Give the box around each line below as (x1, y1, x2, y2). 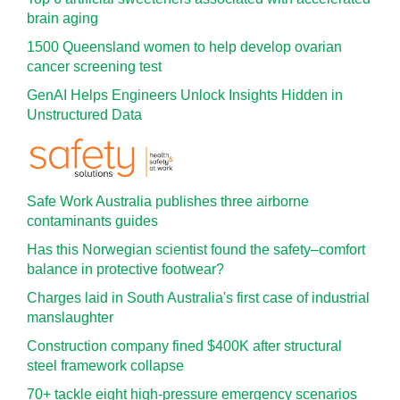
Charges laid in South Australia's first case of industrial (27, 290, 370, 305)
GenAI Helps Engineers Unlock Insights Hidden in (27, 87, 343, 103)
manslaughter (27, 310, 113, 325)
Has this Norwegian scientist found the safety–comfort (27, 242, 365, 257)
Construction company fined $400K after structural (27, 338, 342, 354)
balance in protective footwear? (27, 262, 224, 277)
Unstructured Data (27, 107, 142, 122)
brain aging (27, 11, 98, 26)
